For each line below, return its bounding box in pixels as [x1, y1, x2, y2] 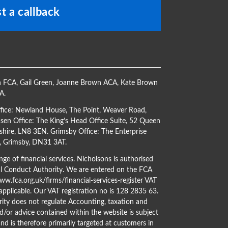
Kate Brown [120, 79, 158, 87]
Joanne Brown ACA [55, 79, 117, 87]
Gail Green [19, 79, 52, 87]
